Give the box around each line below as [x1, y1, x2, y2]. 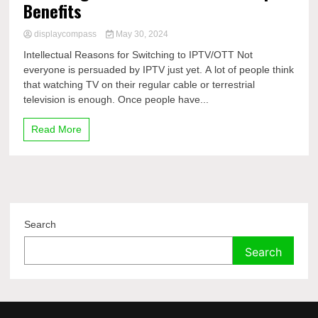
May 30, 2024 [113, 29, 168, 39]
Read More [31, 124, 82, 135]
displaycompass [32, 29, 99, 39]
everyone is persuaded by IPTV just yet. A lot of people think [23, 64, 295, 75]
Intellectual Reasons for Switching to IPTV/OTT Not [23, 49, 253, 60]
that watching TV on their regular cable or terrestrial [23, 79, 256, 90]
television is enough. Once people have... [23, 94, 209, 105]
